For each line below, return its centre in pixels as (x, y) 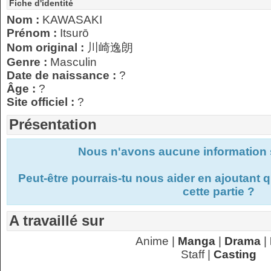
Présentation (53, 124)
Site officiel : (42, 102)
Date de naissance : (63, 75)
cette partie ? (218, 191)
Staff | (197, 254)
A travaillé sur (57, 220)
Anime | (156, 241)
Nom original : (47, 47)
